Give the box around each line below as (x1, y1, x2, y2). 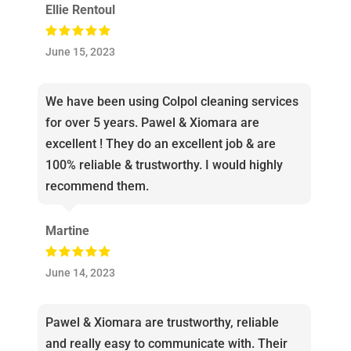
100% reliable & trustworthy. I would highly (45, 157, 283, 173)
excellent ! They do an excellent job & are (45, 136, 276, 152)
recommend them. (45, 179, 149, 194)
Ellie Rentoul (45, 2, 115, 18)
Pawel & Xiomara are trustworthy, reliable (45, 315, 279, 331)
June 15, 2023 (45, 45, 115, 60)
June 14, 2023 (45, 266, 115, 280)
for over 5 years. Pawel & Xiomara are (45, 115, 259, 131)
